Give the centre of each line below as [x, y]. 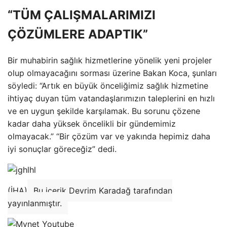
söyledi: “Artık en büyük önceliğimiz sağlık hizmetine [108, 85]
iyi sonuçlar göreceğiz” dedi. [62, 149]
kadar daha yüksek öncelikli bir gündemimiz [92, 123]
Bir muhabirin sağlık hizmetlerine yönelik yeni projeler [110, 60]
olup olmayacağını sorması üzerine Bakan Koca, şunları [112, 73]
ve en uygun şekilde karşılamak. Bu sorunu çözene [104, 111]
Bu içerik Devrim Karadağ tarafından [103, 190]
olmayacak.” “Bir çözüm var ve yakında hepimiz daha [109, 136]
